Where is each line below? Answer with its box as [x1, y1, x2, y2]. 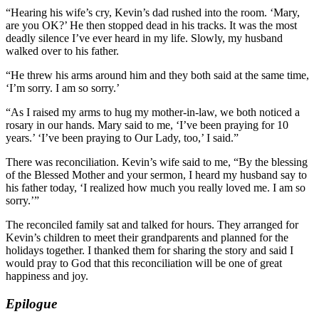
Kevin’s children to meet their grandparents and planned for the [6, 231, 288, 244]
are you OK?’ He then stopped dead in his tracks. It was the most [6, 19, 297, 32]
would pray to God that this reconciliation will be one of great [6, 257, 282, 270]
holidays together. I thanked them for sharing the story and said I [6, 244, 293, 257]
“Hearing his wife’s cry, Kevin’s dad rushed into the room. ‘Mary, [6, 6, 300, 19]
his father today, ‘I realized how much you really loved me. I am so [6, 182, 305, 194]
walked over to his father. [6, 45, 119, 58]
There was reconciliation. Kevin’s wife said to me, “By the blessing [6, 156, 308, 169]
